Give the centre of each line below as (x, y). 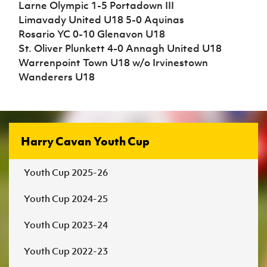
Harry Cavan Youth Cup (86, 141)
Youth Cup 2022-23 (66, 251)
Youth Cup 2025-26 (66, 172)
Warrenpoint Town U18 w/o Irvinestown (114, 63)
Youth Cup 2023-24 (66, 225)
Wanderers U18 (57, 77)
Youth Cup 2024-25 (66, 198)
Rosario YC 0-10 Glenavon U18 (92, 34)
